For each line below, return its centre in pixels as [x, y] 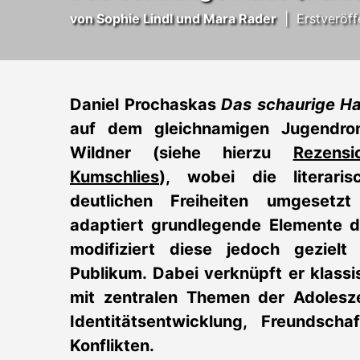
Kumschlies [115, 177]
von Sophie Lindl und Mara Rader [173, 19]
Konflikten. [112, 346]
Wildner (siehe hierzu [182, 153]
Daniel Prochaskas [145, 105]
